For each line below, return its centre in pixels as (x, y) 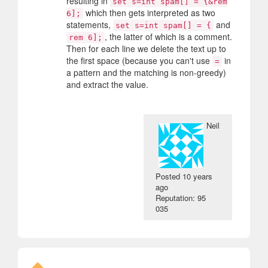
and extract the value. (107, 84)
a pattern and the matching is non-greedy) (146, 72)
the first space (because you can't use (139, 60)
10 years (198, 176)
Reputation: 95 (181, 197)
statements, (90, 24)
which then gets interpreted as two (149, 12)
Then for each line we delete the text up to (146, 48)
